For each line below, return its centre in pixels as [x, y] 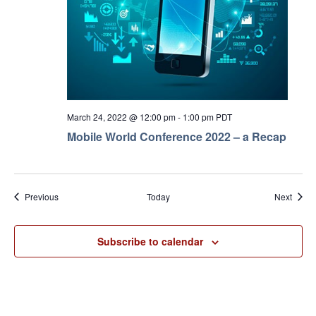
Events [71, 196]
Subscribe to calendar [150, 242]
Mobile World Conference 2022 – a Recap [176, 137]
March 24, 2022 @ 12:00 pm [121, 117]
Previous [41, 197]
